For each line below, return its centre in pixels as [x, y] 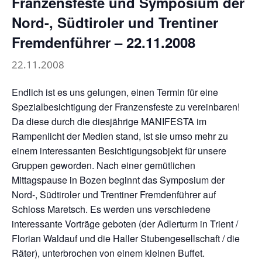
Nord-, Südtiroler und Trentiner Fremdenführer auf [114, 194]
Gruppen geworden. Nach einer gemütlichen [104, 165]
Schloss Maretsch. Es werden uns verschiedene [111, 209]
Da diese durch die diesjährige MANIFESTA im [109, 121]
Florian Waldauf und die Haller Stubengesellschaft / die [126, 238]
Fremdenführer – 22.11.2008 [104, 42]
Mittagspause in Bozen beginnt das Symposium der [118, 180]
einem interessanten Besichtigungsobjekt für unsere [119, 150]
